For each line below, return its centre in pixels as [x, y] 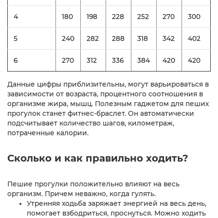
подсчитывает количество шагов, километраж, [91, 123]
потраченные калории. [48, 133]
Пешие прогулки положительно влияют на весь [93, 184]
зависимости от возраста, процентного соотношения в [105, 94]
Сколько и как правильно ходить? [98, 158]
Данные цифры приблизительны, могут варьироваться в [108, 84]
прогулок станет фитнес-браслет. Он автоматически [101, 113]
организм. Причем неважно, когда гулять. [82, 193]
